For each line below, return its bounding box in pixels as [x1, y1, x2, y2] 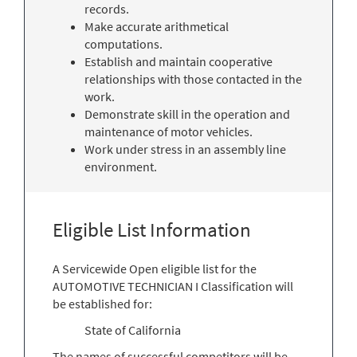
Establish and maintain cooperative [84, 53, 273, 69]
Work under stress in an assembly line [84, 140, 286, 157]
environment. [84, 158, 157, 175]
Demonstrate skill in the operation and [84, 105, 290, 122]
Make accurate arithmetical [84, 18, 229, 34]
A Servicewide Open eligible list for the [53, 260, 257, 277]
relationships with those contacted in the [84, 70, 302, 87]
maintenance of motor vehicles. [84, 123, 253, 139]
